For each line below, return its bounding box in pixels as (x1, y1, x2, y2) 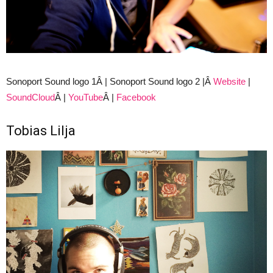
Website (213, 76, 246, 87)
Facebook (116, 91, 156, 102)
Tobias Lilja (6, 122, 76, 138)
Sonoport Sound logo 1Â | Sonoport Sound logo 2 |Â (6, 76, 213, 87)
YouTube (68, 91, 103, 102)
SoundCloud (6, 91, 55, 102)
